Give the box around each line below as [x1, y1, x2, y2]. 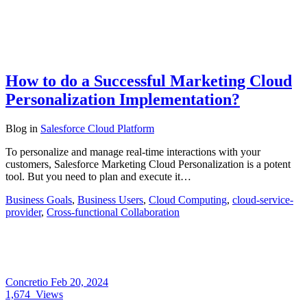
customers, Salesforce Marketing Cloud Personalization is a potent [5, 158, 291, 170]
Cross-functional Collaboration [47, 206, 180, 218]
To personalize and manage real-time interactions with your [5, 145, 260, 158]
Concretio [5, 275, 51, 288]
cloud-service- [232, 193, 293, 206]
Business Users [77, 193, 143, 206]
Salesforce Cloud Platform [40, 122, 154, 134]
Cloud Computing [149, 193, 227, 206]
